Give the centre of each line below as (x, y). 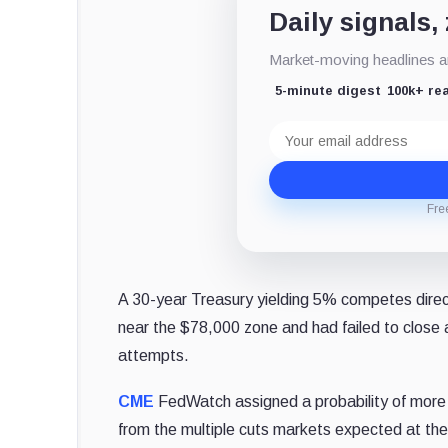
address (298, 144)
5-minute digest (328, 90)
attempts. (154, 355)
